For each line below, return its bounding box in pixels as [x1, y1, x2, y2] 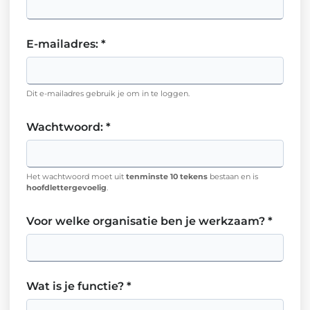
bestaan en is [208, 172, 258, 181]
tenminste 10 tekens [126, 172, 208, 181]
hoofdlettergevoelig [26, 183, 107, 192]
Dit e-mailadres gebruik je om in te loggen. [26, 89, 190, 98]
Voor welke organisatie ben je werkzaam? [26, 215, 265, 228]
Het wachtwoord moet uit [26, 172, 126, 181]
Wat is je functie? [26, 280, 124, 293]
